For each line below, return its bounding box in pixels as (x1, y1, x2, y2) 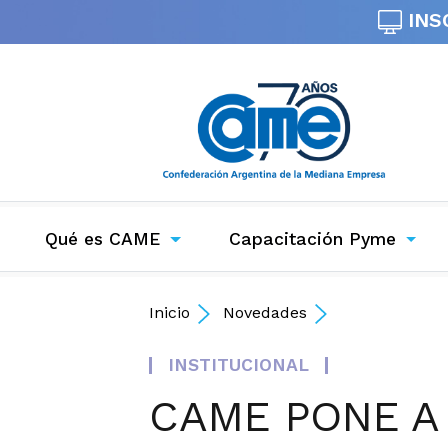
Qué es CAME (45, 229, 161, 250)
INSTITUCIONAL (168, 355, 310, 376)
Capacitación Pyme (228, 229, 396, 250)
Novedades (223, 303, 308, 323)
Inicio (149, 303, 191, 323)
